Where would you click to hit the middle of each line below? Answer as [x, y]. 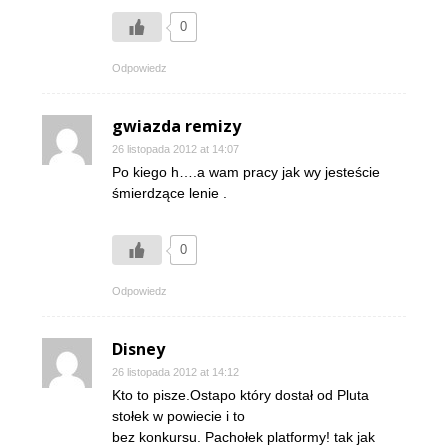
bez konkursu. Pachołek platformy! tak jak [243, 437]
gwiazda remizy [176, 126]
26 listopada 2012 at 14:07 [175, 149]
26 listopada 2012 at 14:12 [175, 372]
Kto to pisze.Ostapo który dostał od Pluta [240, 395]
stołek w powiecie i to [178, 416]
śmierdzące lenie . [169, 193]
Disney [138, 349]
